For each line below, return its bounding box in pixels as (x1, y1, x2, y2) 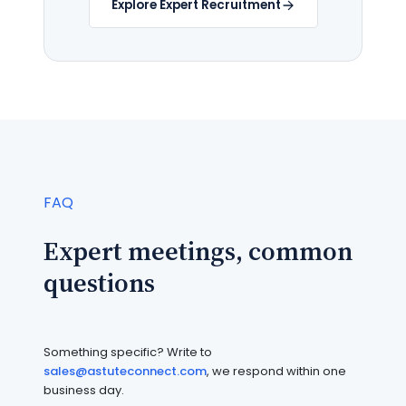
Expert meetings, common (43, 233, 353, 270)
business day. (43, 382, 124, 400)
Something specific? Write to (43, 343, 212, 362)
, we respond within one (207, 362, 346, 381)
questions (43, 265, 155, 302)
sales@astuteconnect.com (43, 362, 207, 381)
